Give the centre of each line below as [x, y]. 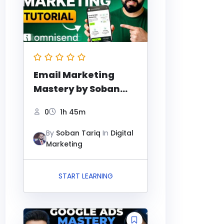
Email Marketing [74, 75]
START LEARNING [85, 176]
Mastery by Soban [77, 89]
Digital [122, 133]
